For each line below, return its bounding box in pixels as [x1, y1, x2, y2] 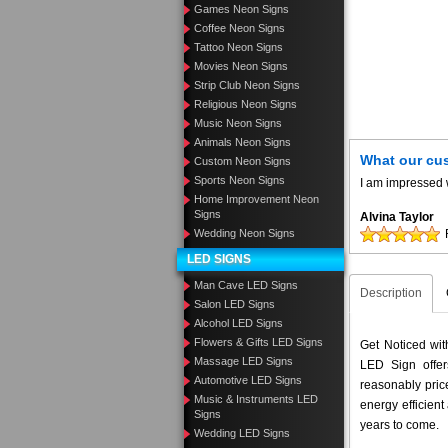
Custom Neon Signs [194, 155, 291, 167]
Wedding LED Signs [194, 427, 290, 439]
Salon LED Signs [194, 298, 275, 310]
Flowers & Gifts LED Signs [194, 336, 323, 348]
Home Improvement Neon [194, 193, 319, 205]
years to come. [360, 418, 439, 432]
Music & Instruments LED [194, 393, 318, 405]
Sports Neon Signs [194, 174, 285, 186]
